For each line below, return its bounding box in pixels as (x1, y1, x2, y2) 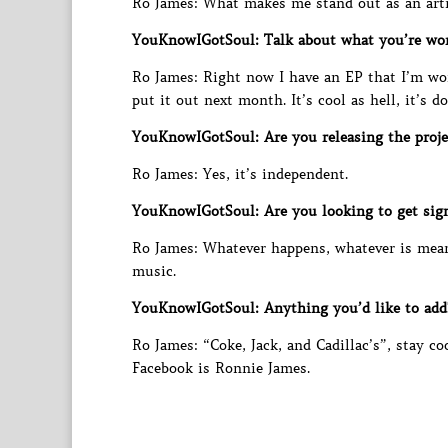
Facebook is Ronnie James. (132, 359, 310, 377)
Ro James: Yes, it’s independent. (132, 165, 348, 183)
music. (132, 262, 176, 280)
